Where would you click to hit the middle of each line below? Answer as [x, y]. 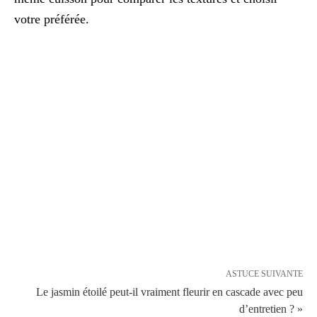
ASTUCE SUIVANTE [264, 274]
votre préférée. [52, 19]
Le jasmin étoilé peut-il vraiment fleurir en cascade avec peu [169, 292]
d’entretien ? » [271, 309]
